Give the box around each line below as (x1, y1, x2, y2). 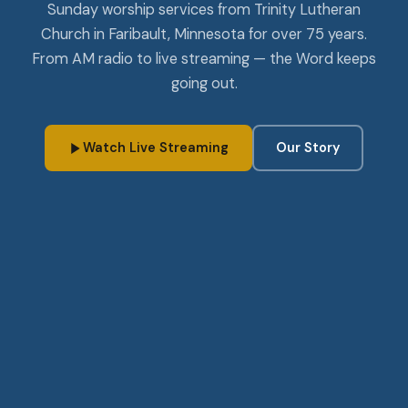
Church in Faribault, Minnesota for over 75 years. (41, 25, 367, 45)
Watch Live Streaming (83, 139, 229, 157)
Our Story (276, 139, 340, 157)
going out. (170, 74, 238, 94)
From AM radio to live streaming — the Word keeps (32, 49, 376, 69)
